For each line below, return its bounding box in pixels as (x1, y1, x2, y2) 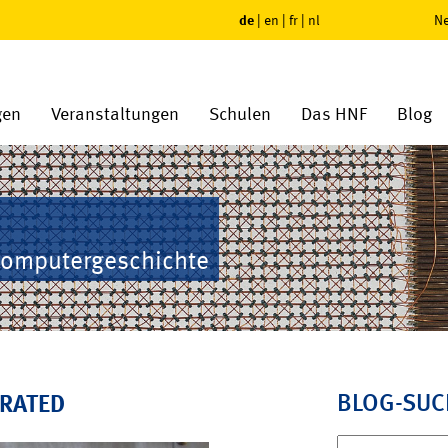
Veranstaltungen (51, 103, 179, 126)
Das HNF (301, 103, 367, 126)
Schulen (209, 103, 271, 126)
